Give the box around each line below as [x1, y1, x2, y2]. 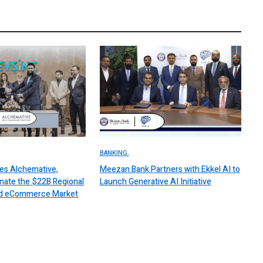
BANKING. [99, 148, 129, 159]
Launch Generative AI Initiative [99, 176, 211, 188]
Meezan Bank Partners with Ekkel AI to [99, 163, 240, 176]
